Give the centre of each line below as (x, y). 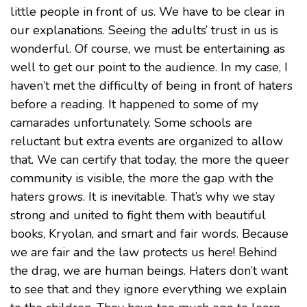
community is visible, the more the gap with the (142, 178)
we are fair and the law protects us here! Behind (144, 252)
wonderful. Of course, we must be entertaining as (148, 48)
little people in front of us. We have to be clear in (147, 11)
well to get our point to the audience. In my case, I (149, 67)
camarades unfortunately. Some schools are (131, 122)
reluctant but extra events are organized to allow (147, 141)
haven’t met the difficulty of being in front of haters (151, 85)
